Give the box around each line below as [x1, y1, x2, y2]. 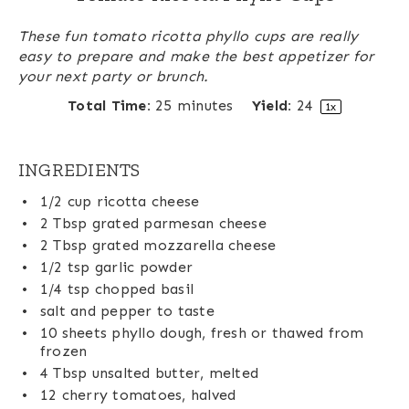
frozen [40, 342, 88, 361]
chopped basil [89, 280, 194, 299]
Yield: [251, 97, 292, 115]
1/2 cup [40, 193, 92, 211]
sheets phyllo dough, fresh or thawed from [57, 324, 364, 342]
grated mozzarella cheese [87, 236, 277, 255]
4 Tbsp [40, 364, 88, 383]
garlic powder [89, 258, 194, 277]
